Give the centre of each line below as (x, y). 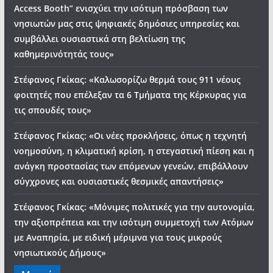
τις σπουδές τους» (52, 110)
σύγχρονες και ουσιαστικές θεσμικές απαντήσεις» (119, 181)
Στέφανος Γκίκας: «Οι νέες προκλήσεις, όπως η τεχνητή (130, 136)
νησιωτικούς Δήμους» (60, 253)
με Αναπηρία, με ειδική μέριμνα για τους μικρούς (118, 237)
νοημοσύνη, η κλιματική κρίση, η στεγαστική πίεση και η (134, 151)
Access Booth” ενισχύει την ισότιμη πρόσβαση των (121, 8)
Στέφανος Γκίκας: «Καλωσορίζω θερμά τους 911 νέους (127, 80)
